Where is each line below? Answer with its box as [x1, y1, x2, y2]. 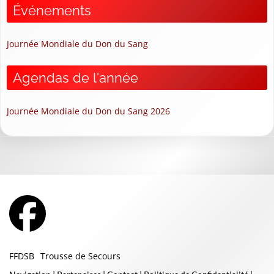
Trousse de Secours [40, 250, 120, 262]
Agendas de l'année [13, 69, 138, 86]
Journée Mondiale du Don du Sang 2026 [7, 105, 170, 117]
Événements [13, 2, 91, 18]
